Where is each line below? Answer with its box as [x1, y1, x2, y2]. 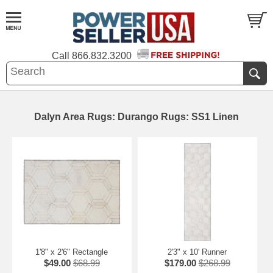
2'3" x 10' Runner [168, 247, 227, 257]
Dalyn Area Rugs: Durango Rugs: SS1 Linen [34, 112, 239, 122]
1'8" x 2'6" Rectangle [35, 247, 108, 257]
